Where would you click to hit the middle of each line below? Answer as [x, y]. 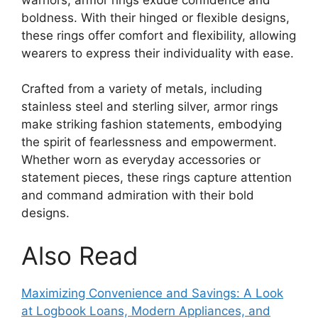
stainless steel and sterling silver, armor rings [150, 106]
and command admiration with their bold [138, 195]
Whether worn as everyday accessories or [141, 160]
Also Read [80, 255]
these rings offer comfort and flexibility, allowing [159, 35]
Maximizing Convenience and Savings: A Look [152, 293]
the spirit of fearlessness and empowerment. [149, 142]
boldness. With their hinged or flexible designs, [155, 17]
